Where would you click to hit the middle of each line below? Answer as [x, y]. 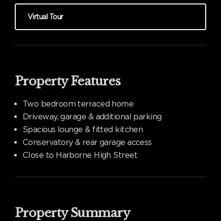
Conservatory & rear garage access [87, 142]
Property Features [68, 81]
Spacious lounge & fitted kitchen [83, 129]
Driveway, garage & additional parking [92, 116]
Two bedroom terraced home [78, 104]
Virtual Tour [45, 17]
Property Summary [73, 213]
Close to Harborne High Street [80, 155]
